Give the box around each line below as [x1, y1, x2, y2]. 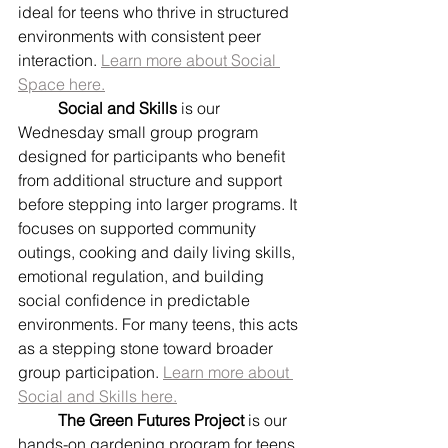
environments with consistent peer [18, 26, 265, 46]
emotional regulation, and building [18, 266, 268, 286]
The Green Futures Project [58, 410, 244, 430]
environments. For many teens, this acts [18, 314, 302, 334]
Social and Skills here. [18, 386, 177, 406]
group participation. [18, 362, 163, 382]
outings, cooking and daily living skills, [18, 242, 299, 262]
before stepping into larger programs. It [18, 194, 301, 214]
